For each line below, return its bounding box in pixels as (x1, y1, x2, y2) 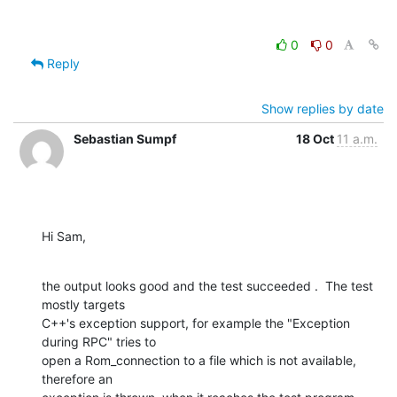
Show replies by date (261, 100, 384, 116)
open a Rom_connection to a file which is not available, (42, 352, 356, 368)
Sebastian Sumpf (74, 130, 176, 146)
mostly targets (42, 296, 125, 312)
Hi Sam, (42, 228, 86, 244)
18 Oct (296, 130, 337, 146)
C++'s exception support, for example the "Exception (42, 315, 350, 331)
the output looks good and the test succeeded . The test (42, 277, 373, 293)
